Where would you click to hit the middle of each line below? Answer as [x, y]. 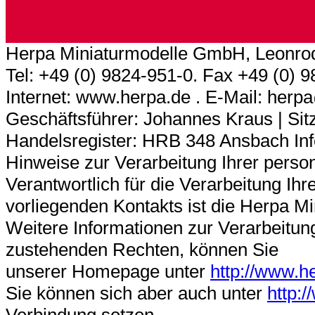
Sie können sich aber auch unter [136, 293]
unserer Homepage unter [108, 271]
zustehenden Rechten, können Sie [142, 250]
